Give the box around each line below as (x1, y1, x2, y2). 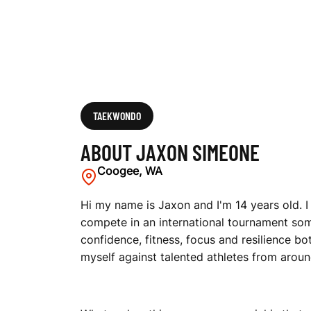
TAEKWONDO (93, 108, 141, 122)
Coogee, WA (97, 163, 162, 178)
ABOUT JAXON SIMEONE (81, 138, 260, 165)
